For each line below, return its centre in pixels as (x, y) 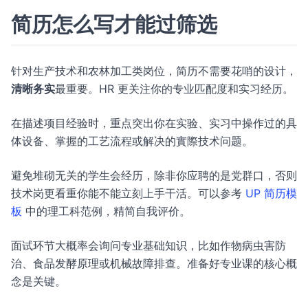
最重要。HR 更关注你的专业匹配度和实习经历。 (174, 89)
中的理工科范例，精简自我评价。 (106, 211)
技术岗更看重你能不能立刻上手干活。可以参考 (128, 193)
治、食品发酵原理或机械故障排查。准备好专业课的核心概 (154, 263)
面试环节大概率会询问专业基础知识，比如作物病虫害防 (148, 245)
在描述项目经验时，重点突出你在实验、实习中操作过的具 (154, 123)
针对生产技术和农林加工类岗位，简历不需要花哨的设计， (154, 71)
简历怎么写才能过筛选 (114, 24)
